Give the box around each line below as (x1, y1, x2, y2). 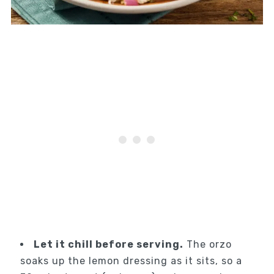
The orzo (183, 239, 232, 251)
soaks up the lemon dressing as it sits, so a (20, 255, 242, 267)
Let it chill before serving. (33, 239, 183, 251)
